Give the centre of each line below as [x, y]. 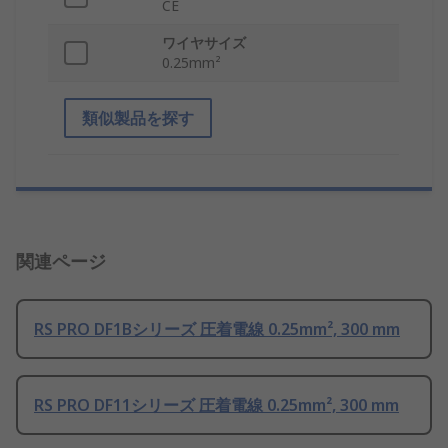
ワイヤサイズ [204, 43]
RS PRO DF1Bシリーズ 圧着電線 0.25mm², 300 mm [217, 329]
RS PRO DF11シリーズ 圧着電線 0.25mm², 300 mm [216, 405]
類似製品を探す [138, 118]
